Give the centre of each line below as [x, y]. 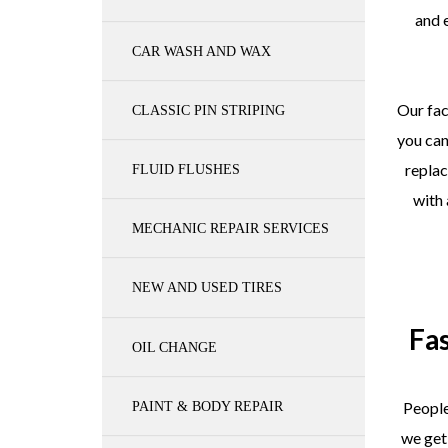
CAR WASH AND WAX [201, 51]
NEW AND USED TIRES [207, 287]
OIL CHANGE [174, 347]
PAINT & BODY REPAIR [207, 406]
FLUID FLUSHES [186, 169]
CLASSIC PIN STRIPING [208, 110]
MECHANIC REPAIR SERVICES [230, 228]
